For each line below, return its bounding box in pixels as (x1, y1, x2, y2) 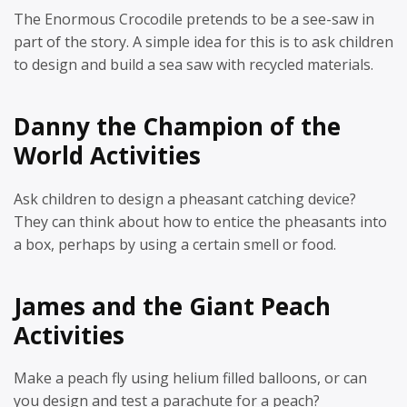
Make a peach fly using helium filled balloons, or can (14, 368, 367, 388)
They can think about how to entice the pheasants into (14, 211, 387, 232)
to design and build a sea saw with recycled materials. (14, 55, 373, 74)
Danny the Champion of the (14, 110, 341, 143)
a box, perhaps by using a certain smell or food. (14, 233, 336, 254)
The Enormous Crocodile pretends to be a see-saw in (14, 9, 374, 29)
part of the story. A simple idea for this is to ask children (14, 32, 393, 52)
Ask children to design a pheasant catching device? (14, 188, 356, 209)
